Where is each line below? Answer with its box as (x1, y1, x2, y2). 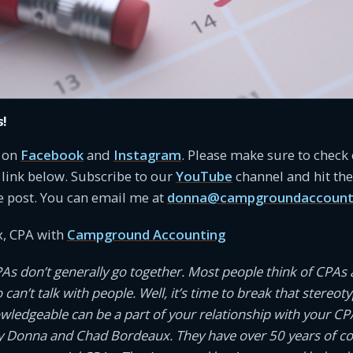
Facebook (20, 145, 84, 164)
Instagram (113, 145, 181, 164)
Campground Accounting (67, 225, 225, 243)
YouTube (176, 166, 232, 185)
